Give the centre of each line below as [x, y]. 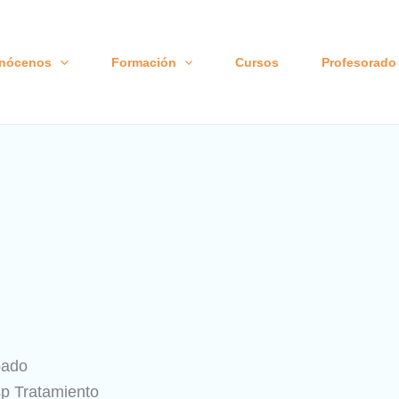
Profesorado [358, 62]
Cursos [256, 62]
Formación [143, 62]
